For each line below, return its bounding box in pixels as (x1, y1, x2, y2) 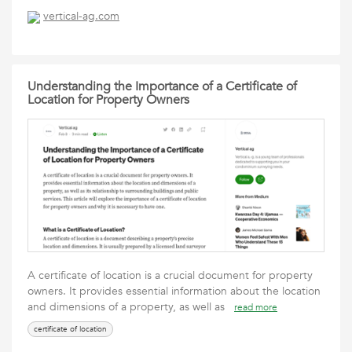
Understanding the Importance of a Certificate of (27, 78, 297, 95)
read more (234, 301, 277, 313)
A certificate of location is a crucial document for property (27, 268, 313, 283)
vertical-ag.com (43, 9, 119, 24)
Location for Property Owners (27, 91, 189, 108)
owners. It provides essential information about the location (27, 284, 321, 299)
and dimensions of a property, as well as (27, 299, 234, 314)
